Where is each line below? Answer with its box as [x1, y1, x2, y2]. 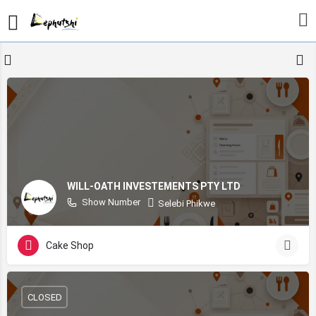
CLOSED [27, 291, 62, 303]
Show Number [82, 196, 140, 207]
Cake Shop [46, 240, 94, 251]
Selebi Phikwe [158, 197, 215, 209]
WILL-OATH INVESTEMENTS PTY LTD [67, 180, 241, 192]
